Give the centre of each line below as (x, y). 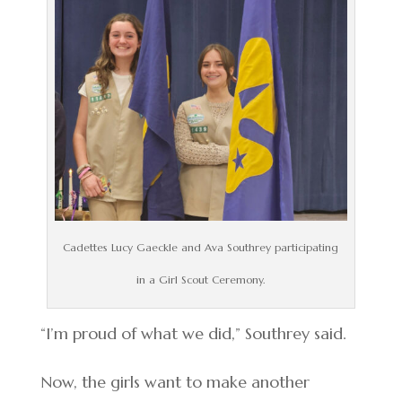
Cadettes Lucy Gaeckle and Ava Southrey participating (201, 247)
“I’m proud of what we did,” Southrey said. (193, 333)
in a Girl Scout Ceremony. (201, 280)
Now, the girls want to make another (175, 382)
